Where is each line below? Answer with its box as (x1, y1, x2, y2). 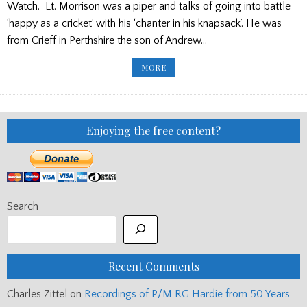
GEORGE (165, 118, 201, 130)
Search (7, 199, 38, 212)
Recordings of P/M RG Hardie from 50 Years (84, 288, 290, 301)
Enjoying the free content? (86, 123, 221, 138)
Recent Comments (108, 259, 199, 274)
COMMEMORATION (165, 77, 245, 88)
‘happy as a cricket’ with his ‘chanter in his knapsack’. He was (7, 17, 282, 30)
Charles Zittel (7, 288, 67, 301)
